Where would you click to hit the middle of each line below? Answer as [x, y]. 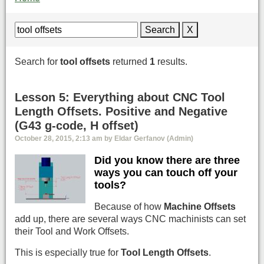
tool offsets [85, 61]
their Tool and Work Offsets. [72, 232]
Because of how [129, 207]
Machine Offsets [200, 207]
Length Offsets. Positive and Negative [121, 111]
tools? [110, 185]
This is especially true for [68, 252]
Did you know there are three [167, 160]
